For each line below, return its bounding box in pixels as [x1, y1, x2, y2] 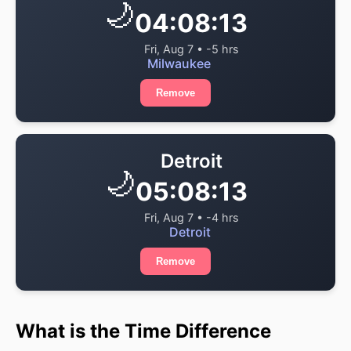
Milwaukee [147, 56, 211, 71]
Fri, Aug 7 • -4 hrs [143, 211, 239, 224]
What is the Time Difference [16, 320, 271, 342]
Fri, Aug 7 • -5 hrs [143, 42, 239, 56]
